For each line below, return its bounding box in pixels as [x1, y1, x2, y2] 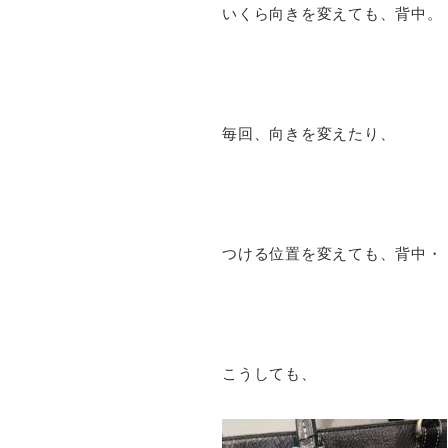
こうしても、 [222, 365, 317, 382]
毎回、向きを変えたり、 [222, 125, 396, 142]
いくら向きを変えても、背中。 [222, 5, 443, 22]
